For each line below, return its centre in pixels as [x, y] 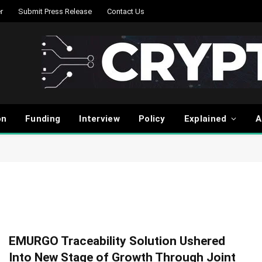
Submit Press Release [55, 11]
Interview [99, 119]
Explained [205, 119]
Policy [152, 119]
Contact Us [126, 11]
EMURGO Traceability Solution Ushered [117, 241]
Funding [43, 119]
